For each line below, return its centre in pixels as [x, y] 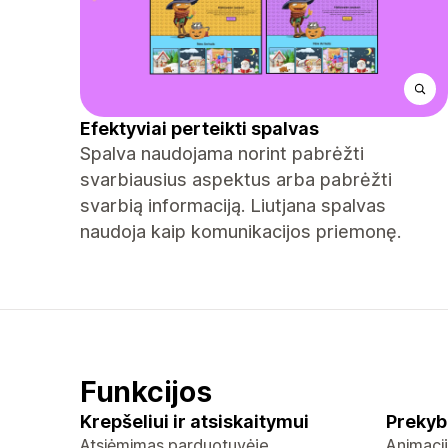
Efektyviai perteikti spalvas [199, 128]
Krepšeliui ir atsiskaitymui [194, 421]
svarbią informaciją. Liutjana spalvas [233, 205]
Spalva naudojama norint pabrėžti [222, 153]
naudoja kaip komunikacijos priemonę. [240, 231]
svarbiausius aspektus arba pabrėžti [236, 179]
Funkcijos [146, 391]
